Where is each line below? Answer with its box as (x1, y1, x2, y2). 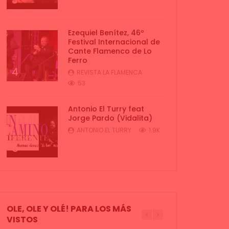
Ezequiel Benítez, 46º (68, 28, 144, 38)
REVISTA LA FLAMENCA (77, 68, 142, 77)
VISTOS (7, 214, 38, 225)
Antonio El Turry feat (68, 104, 144, 114)
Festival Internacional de (68, 37, 160, 47)
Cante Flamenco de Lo (68, 46, 152, 56)
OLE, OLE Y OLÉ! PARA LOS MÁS (7, 203, 131, 215)
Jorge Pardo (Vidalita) (68, 113, 152, 123)
